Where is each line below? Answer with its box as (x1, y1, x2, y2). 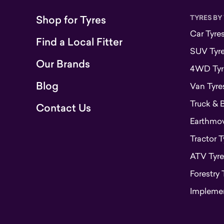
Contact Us (36, 101, 91, 115)
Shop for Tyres (36, 13, 106, 27)
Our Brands (36, 57, 90, 71)
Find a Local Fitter (36, 35, 122, 49)
